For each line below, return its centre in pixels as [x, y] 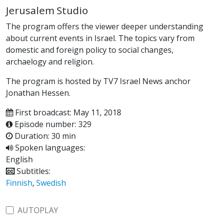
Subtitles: [33, 171]
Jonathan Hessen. [38, 93]
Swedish [51, 183]
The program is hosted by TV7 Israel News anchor [98, 81]
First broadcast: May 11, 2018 [67, 112]
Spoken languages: [49, 147]
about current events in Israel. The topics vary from [100, 38]
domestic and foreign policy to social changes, [90, 50]
